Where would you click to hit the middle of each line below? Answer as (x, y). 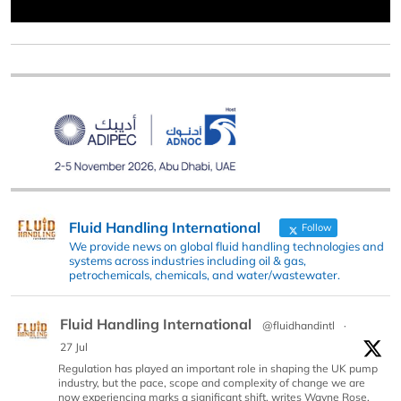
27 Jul (74, 346)
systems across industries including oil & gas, (188, 260)
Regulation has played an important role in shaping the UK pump (218, 368)
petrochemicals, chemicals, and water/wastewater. (205, 274)
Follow (316, 227)
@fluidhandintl (299, 325)
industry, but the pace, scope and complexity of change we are (212, 382)
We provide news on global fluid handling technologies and (226, 246)
